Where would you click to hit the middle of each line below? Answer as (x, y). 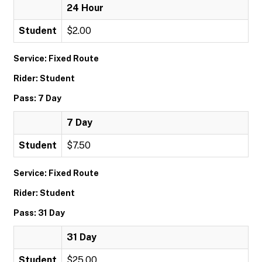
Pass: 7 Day (37, 98)
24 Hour (85, 8)
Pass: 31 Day (39, 213)
